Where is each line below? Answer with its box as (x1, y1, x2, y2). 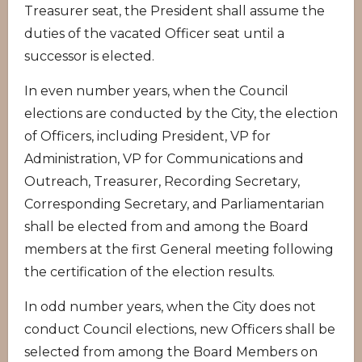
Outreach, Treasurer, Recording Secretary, (24, 174, 300, 189)
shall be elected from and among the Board (24, 219, 309, 234)
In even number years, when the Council (24, 83, 288, 99)
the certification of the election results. (24, 264, 275, 280)
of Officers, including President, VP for (24, 128, 271, 144)
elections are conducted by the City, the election (24, 106, 338, 121)
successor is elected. (24, 48, 154, 64)
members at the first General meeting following (24, 242, 334, 257)
